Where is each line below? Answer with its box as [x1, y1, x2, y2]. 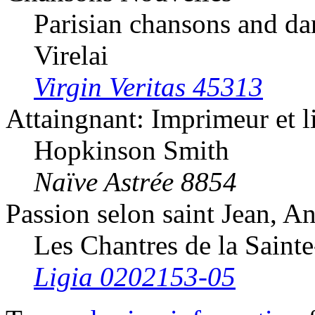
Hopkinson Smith [34, 135, 229, 166]
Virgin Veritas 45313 [34, 72, 263, 103]
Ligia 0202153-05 [34, 262, 236, 292]
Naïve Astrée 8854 [34, 167, 237, 198]
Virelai [34, 40, 108, 71]
